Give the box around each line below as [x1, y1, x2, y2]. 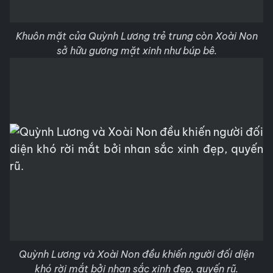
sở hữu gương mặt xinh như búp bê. [56, 44, 217, 57]
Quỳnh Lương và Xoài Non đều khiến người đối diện [19, 248, 254, 260]
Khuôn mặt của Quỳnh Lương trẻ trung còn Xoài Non [15, 30, 258, 42]
